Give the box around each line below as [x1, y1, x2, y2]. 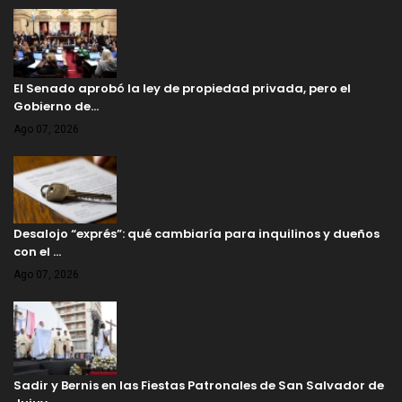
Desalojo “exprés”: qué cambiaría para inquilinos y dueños [13, 225, 380, 243]
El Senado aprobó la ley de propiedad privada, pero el [13, 80, 351, 98]
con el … [13, 243, 61, 261]
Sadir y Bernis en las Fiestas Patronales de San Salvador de [13, 377, 384, 395]
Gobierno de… [13, 98, 99, 116]
